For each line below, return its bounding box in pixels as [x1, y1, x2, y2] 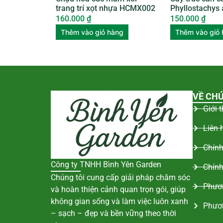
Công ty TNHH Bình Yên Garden [51, 160, 161, 170]
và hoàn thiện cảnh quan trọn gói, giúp [51, 185, 186, 195]
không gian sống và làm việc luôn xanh [51, 197, 188, 207]
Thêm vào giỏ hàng [61, 27, 123, 36]
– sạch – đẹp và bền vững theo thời [51, 209, 176, 219]
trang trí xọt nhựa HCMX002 [56, 3, 155, 13]
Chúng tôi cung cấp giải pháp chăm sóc [51, 173, 190, 183]
